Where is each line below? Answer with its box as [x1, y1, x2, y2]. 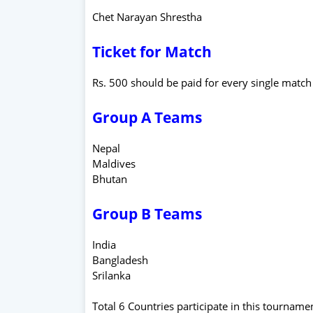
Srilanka [92, 268, 131, 282]
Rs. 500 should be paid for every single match [92, 75, 312, 89]
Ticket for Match [92, 41, 212, 61]
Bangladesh [92, 252, 148, 267]
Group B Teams [92, 203, 202, 224]
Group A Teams [92, 107, 202, 127]
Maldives [92, 156, 136, 170]
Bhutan [92, 171, 127, 186]
